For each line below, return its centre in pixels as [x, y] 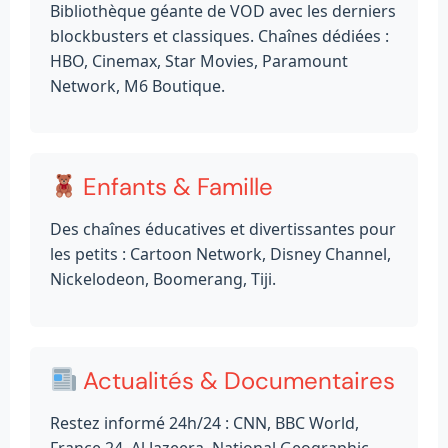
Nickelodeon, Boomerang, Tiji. [163, 279]
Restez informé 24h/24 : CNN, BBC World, [204, 422]
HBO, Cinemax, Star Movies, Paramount [199, 60]
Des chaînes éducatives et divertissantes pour [223, 229]
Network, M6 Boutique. [137, 85]
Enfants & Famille [175, 187]
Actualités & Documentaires [236, 380]
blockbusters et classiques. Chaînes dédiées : [219, 35]
